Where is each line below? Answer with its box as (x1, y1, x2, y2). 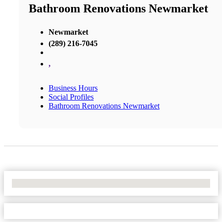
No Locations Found (12, 178, 77, 187)
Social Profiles (49, 92, 94, 101)
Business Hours (49, 83, 98, 92)
